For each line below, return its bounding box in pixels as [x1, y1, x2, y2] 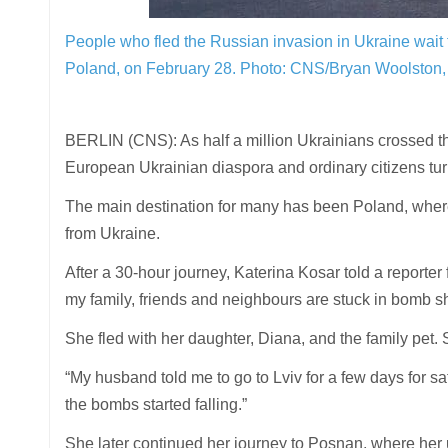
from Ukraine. [64, 225, 160, 242]
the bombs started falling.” [64, 396, 247, 413]
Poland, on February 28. [64, 60, 240, 77]
